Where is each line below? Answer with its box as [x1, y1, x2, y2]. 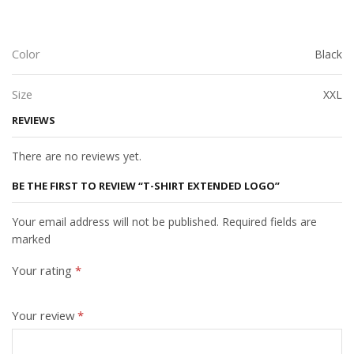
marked [12, 231, 51, 247]
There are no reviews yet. [12, 149, 141, 164]
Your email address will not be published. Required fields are [12, 213, 317, 229]
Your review [12, 307, 77, 323]
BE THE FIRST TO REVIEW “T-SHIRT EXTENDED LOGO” [12, 178, 280, 193]
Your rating [12, 262, 75, 279]
